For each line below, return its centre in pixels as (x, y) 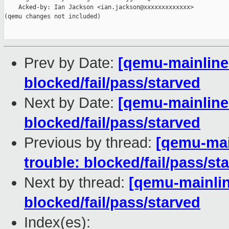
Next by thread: (76, 183)
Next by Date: (71, 103)
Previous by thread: (90, 143)
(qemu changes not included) (52, 17)
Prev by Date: (71, 63)
